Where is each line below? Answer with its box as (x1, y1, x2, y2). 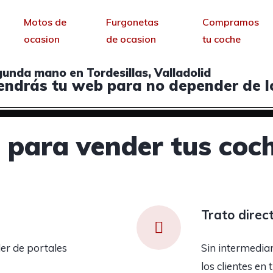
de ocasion (105, 32, 156, 45)
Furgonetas (105, 15, 158, 28)
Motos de (24, 15, 67, 28)
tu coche (202, 32, 241, 45)
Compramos (202, 15, 260, 28)
